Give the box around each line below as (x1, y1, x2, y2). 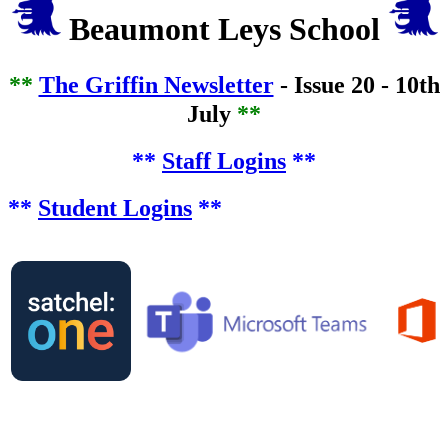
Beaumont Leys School (68, 11, 380, 48)
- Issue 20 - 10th (273, 72, 440, 99)
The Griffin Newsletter (38, 72, 274, 99)
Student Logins (38, 195, 192, 222)
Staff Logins (162, 148, 286, 175)
